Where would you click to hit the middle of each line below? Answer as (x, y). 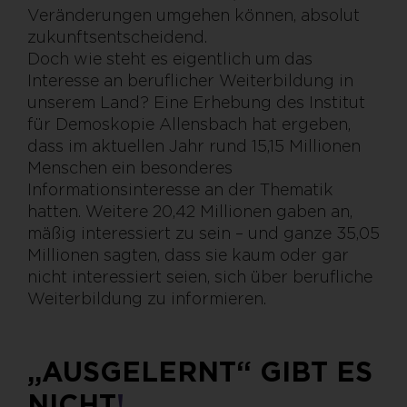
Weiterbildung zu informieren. (147, 298)
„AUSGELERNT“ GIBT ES (200, 371)
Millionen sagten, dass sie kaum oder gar (188, 254)
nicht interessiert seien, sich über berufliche (200, 276)
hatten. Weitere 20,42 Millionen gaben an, (190, 211)
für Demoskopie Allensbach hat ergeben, (189, 124)
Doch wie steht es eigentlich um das (170, 58)
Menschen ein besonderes (130, 167)
